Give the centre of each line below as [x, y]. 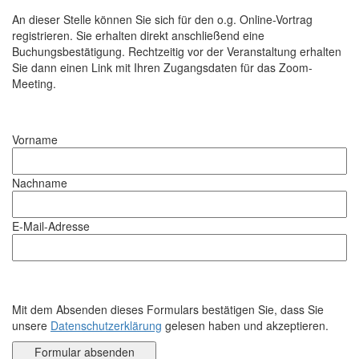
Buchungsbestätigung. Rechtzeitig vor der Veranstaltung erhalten [177, 51]
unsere [31, 325]
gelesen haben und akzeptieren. [245, 325]
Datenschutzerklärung [106, 325]
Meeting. [34, 83]
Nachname [40, 182]
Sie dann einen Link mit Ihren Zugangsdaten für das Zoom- [162, 67]
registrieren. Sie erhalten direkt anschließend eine [138, 35]
